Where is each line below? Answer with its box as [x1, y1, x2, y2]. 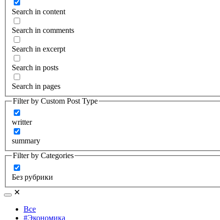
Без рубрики [12, 172, 53, 181]
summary [12, 137, 40, 145]
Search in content [12, 7, 65, 16]
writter [12, 118, 32, 127]
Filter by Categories [13, 151, 74, 160]
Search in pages [12, 82, 60, 90]
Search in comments [12, 26, 74, 34]
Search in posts [12, 63, 58, 72]
